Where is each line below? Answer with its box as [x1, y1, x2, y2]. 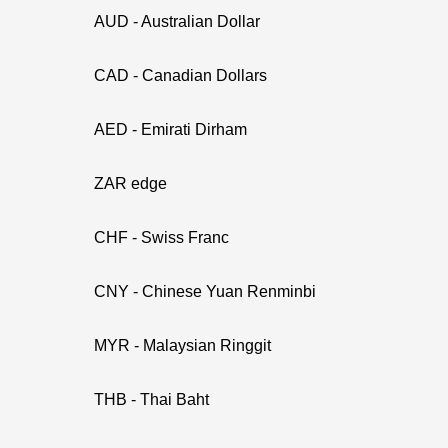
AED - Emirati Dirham [94, 121, 247, 138]
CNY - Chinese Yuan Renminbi [94, 283, 316, 300]
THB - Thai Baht [94, 391, 209, 408]
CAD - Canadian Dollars [94, 67, 267, 84]
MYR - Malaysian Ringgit [94, 337, 271, 354]
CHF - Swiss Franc [94, 229, 229, 246]
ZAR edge [94, 175, 167, 192]
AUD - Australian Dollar [94, 13, 260, 30]
